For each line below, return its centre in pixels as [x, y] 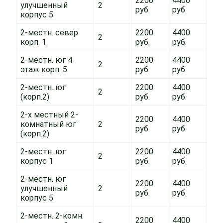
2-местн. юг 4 [46, 60]
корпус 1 [37, 161]
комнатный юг [48, 124]
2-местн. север [49, 33]
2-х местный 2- [49, 115]
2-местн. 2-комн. [52, 216]
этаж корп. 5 [44, 69]
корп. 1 [33, 42]
